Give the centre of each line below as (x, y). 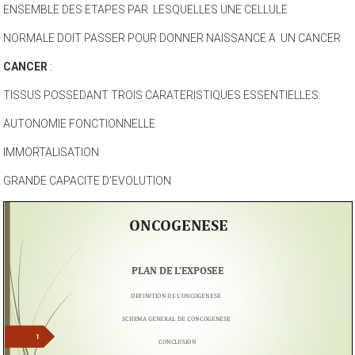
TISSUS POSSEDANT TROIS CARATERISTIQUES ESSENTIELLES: (162, 112)
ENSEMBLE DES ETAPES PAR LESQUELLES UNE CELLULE (146, 27)
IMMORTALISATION (52, 169)
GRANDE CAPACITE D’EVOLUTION (88, 198)
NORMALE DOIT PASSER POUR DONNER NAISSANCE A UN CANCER (172, 55)
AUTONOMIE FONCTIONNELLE (80, 141)
